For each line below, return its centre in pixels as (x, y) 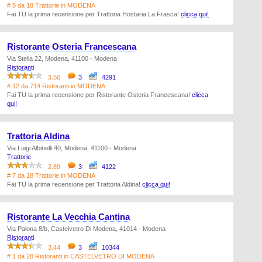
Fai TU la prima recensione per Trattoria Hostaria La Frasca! (94, 14)
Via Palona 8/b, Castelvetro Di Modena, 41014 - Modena (86, 229)
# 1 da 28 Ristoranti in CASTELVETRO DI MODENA (81, 256)
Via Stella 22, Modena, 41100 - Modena (62, 58)
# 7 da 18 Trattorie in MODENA (51, 175)
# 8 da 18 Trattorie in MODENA (51, 5)
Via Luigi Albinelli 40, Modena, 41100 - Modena (72, 148)
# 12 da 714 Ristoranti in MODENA (56, 86)
